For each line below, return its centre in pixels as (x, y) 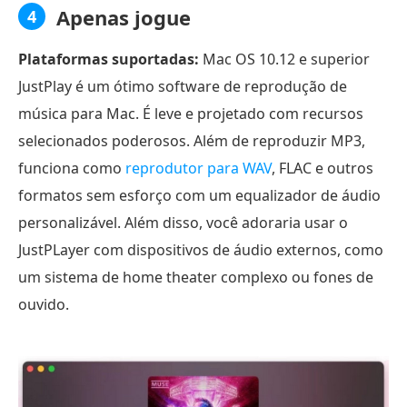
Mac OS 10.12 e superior (284, 60)
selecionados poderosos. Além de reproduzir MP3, (192, 141)
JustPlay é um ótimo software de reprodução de (183, 87)
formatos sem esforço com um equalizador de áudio (199, 196)
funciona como (72, 169)
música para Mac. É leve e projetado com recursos (191, 114)
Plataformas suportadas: (109, 60)
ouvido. (44, 305)
